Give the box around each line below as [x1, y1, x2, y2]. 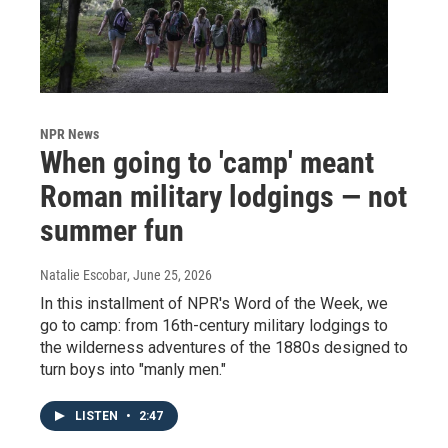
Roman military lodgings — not [40, 178, 407, 214]
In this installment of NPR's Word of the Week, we [40, 293, 388, 313]
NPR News [40, 125, 99, 142]
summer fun [40, 212, 184, 248]
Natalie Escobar [40, 266, 127, 283]
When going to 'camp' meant [40, 144, 374, 180]
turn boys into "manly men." [40, 359, 226, 379]
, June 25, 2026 [127, 266, 212, 283]
